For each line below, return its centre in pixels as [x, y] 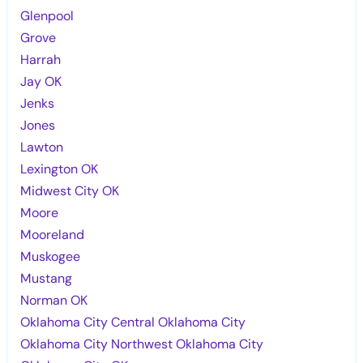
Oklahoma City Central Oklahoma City [133, 322]
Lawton [42, 147]
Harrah [41, 59]
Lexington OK [60, 169]
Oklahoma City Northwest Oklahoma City [142, 344]
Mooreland [53, 234]
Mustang [47, 278]
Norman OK [54, 300]
